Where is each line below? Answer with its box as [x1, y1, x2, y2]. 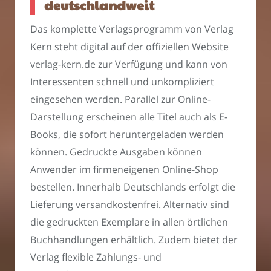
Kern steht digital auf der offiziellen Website [30, 40, 229, 54]
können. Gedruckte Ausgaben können [30, 145, 202, 159]
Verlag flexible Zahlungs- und [30, 250, 162, 264]
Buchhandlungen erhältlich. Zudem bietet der [30, 233, 238, 247]
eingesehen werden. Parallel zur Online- [30, 93, 211, 106]
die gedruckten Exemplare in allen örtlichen [30, 215, 228, 229]
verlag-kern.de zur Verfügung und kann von [30, 57, 227, 71]
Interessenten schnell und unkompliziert [30, 75, 214, 89]
